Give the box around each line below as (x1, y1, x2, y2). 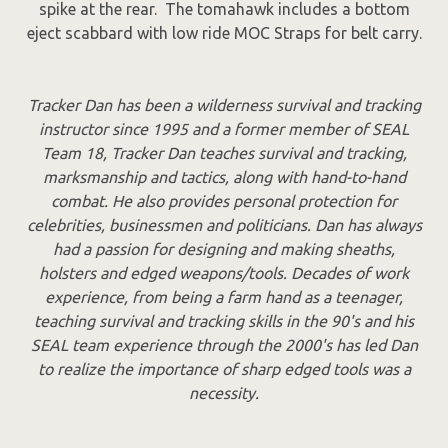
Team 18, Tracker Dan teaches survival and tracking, (41, 144, 407, 163)
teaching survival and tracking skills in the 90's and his (34, 312, 414, 331)
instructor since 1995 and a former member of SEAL (39, 120, 409, 139)
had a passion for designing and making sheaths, (53, 240, 395, 259)
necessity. (189, 384, 259, 403)
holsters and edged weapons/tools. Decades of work (39, 264, 409, 283)
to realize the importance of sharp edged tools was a (37, 360, 411, 379)
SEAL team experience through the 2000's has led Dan (30, 336, 418, 355)
